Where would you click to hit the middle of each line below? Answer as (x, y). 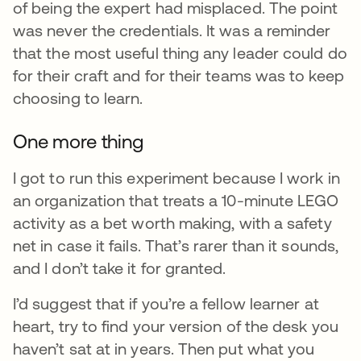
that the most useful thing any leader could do (180, 53)
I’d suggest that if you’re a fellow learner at (166, 304)
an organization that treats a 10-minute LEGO (176, 201)
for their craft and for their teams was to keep (178, 76)
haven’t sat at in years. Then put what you (164, 349)
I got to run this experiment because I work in (176, 178)
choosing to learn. (78, 98)
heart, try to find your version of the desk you (176, 326)
